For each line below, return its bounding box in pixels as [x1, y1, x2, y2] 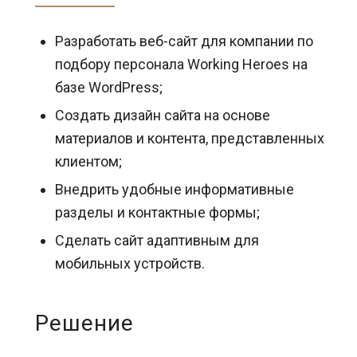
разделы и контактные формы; [54, 204, 260, 221]
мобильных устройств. [54, 255, 205, 272]
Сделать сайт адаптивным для [54, 232, 259, 249]
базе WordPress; [54, 79, 163, 96]
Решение [34, 310, 134, 336]
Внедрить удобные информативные [54, 181, 294, 198]
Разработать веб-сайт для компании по [54, 33, 313, 49]
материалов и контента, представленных [54, 130, 324, 147]
